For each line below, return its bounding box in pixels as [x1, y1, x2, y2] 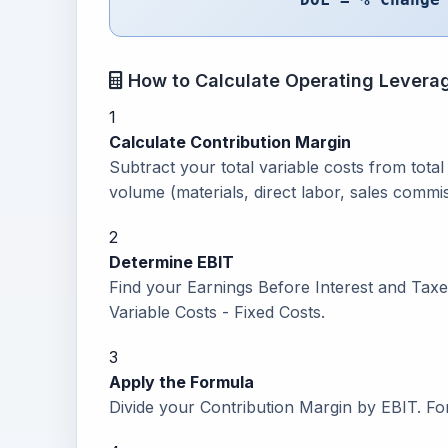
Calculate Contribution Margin [109, 132, 351, 152]
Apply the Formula [109, 372, 254, 392]
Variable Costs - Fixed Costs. [109, 302, 325, 322]
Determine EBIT [109, 252, 234, 272]
